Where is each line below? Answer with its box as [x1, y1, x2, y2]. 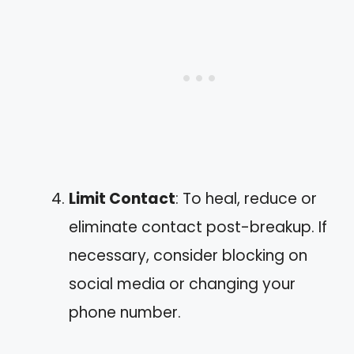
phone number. [69, 301, 181, 323]
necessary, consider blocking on [69, 244, 307, 266]
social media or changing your [69, 273, 296, 295]
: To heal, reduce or [175, 187, 317, 209]
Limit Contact [69, 187, 175, 209]
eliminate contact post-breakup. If [69, 216, 327, 238]
